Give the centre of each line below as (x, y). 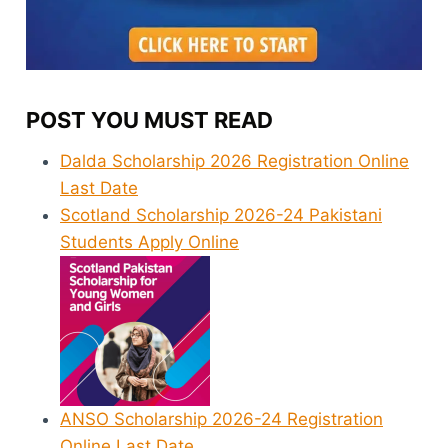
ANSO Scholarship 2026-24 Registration (221, 418)
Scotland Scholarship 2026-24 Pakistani (221, 214)
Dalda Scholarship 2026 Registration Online (234, 160)
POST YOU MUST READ (149, 119)
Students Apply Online (149, 241)
